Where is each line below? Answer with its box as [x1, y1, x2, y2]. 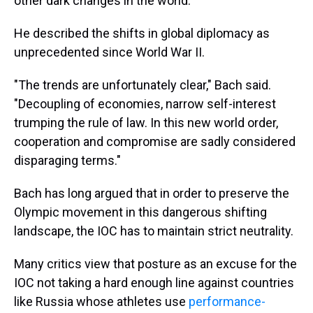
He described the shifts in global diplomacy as [14, 26, 270, 41]
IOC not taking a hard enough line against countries [14, 275, 294, 290]
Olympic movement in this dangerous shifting [14, 205, 267, 219]
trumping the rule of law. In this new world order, [14, 115, 278, 130]
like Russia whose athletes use [14, 294, 189, 309]
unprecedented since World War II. [14, 45, 205, 59]
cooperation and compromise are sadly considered [14, 134, 296, 149]
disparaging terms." [14, 153, 121, 168]
